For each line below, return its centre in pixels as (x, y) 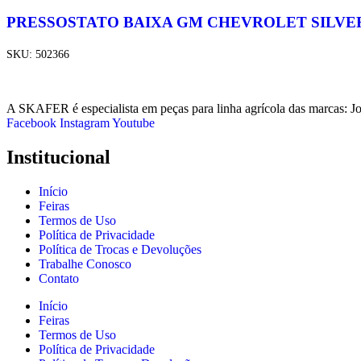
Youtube (133, 123)
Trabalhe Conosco (85, 263)
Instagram (85, 123)
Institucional (58, 158)
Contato (59, 278)
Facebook (31, 123)
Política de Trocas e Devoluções (120, 249)
